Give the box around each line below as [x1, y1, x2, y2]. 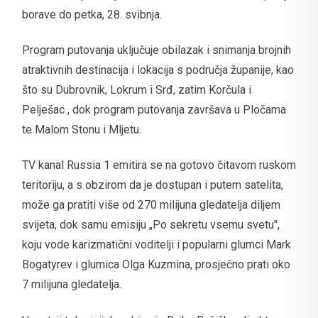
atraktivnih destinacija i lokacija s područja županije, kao [22, 62, 294, 77]
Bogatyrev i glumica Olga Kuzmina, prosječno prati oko [22, 258, 290, 272]
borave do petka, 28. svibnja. [22, 7, 162, 21]
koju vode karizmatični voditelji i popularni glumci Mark [22, 238, 291, 252]
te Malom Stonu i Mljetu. [22, 122, 141, 136]
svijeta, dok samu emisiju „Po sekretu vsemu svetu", [22, 218, 280, 232]
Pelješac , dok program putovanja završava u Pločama [22, 102, 286, 116]
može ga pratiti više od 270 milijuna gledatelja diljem [22, 198, 280, 212]
